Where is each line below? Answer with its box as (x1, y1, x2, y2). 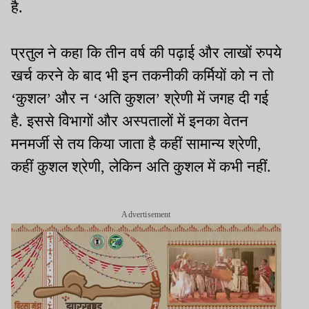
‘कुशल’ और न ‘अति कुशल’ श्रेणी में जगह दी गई (11, 89, 268, 107)
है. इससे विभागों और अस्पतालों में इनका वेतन (11, 112, 248, 130)
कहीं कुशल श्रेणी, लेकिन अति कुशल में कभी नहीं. (11, 157, 271, 175)
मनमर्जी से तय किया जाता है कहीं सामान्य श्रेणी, (11, 134, 261, 152)
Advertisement (121, 209, 171, 219)
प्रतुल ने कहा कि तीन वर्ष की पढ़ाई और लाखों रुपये (11, 43, 281, 61)
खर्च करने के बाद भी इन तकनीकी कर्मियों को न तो (11, 66, 274, 84)
